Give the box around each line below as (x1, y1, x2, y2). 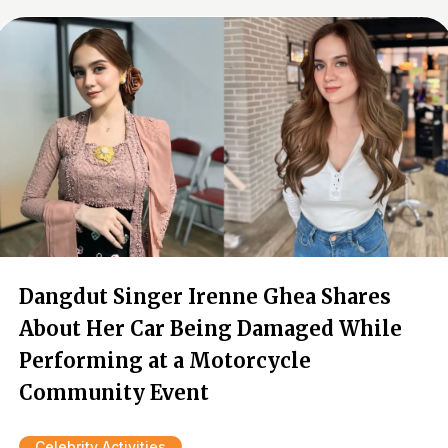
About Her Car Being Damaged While (19, 316, 402, 341)
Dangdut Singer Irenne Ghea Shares (19, 284, 391, 309)
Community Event (19, 380, 209, 405)
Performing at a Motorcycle (19, 348, 311, 373)
